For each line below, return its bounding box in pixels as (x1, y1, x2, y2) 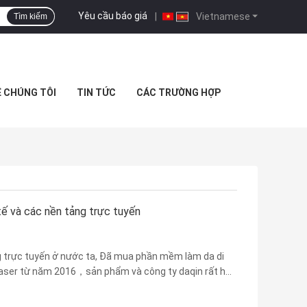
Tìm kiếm (14, 12, 47, 21)
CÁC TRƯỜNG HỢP (136, 87, 221, 98)
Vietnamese (194, 10, 250, 22)
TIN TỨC (76, 87, 116, 98)
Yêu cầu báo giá (78, 10, 147, 21)
